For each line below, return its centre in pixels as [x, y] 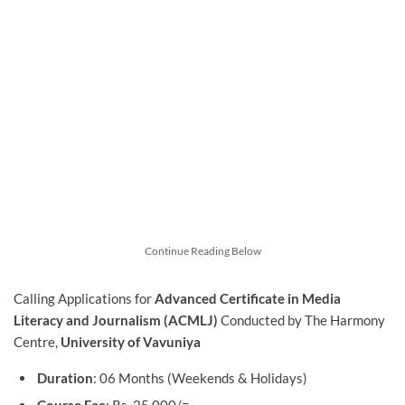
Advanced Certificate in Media [248, 299]
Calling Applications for [84, 299]
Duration [65, 378]
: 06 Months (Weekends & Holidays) [200, 378]
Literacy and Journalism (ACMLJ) [116, 320]
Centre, [37, 342]
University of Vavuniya [131, 342]
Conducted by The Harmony [301, 320]
